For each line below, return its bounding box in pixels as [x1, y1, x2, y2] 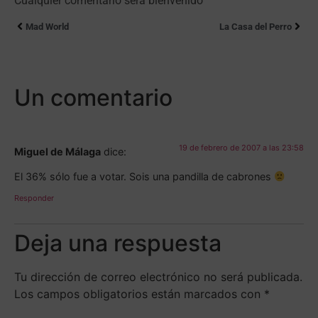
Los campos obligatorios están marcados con [14, 286, 264, 301]
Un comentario [14, 83, 172, 111]
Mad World [26, 21, 69, 32]
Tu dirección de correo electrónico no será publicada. [14, 269, 302, 284]
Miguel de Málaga [14, 145, 101, 158]
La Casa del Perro [219, 21, 292, 32]
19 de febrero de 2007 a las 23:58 [179, 142, 304, 153]
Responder [14, 192, 54, 203]
